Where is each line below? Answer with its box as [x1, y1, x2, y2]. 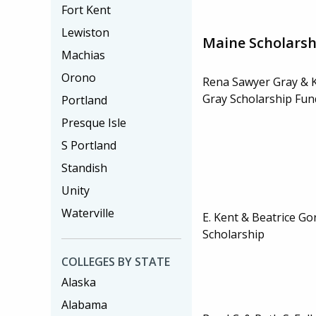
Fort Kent [61, 2, 111, 18]
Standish [61, 160, 107, 176]
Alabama [61, 297, 107, 312]
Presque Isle [61, 115, 126, 130]
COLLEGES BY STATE [61, 254, 170, 269]
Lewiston [61, 25, 109, 40]
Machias [61, 47, 105, 63]
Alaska [61, 274, 96, 290]
